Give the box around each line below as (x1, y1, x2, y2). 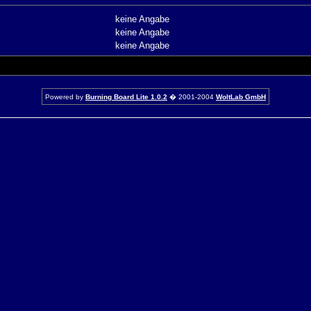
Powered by (45, 93, 85, 101)
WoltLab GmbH (216, 93, 266, 101)
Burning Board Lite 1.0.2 (85, 93, 167, 101)
